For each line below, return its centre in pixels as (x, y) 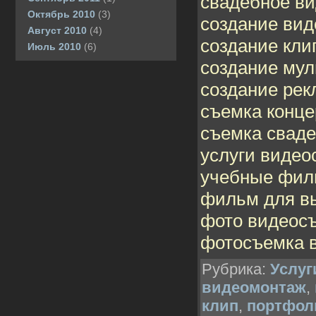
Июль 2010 (54, 47)
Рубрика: (236, 269)
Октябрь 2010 (61, 14)
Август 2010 (57, 30)
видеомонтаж (254, 287)
